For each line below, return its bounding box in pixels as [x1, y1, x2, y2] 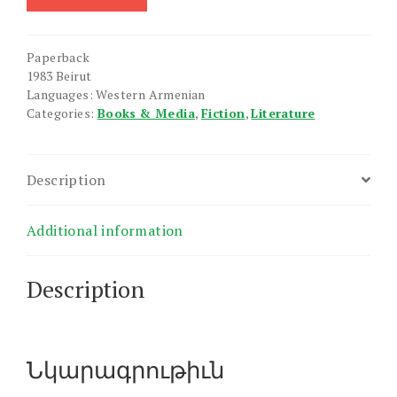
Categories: [27, 104, 97, 121]
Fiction [200, 104, 245, 121]
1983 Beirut [27, 66, 92, 84]
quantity [26, 14, 84, 35]
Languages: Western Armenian [27, 85, 206, 103]
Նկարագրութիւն [27, 354, 224, 385]
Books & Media [97, 104, 196, 121]
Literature [251, 104, 315, 121]
